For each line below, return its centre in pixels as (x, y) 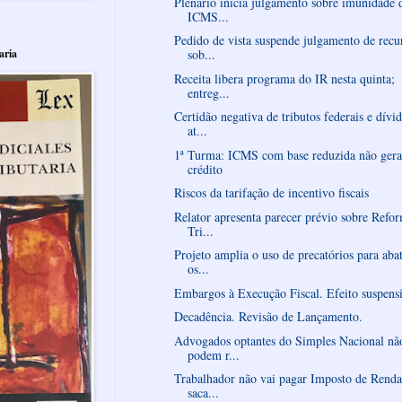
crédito (205, 169)
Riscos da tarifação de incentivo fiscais (271, 193)
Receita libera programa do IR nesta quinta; (284, 78)
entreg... (208, 92)
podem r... (213, 354)
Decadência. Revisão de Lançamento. (268, 317)
